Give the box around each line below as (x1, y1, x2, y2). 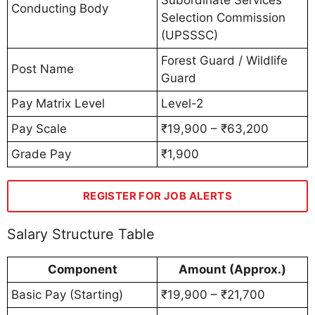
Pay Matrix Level (11, 96, 105, 111)
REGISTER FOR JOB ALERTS (82, 189, 233, 203)
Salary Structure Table (7, 225, 155, 243)
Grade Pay (11, 147, 71, 162)
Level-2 (161, 96, 203, 111)
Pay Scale (11, 122, 67, 136)
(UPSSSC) (161, 28, 218, 43)
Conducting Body (11, 1, 108, 16)
